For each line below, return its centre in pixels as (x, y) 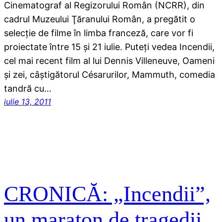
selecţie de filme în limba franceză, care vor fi (99, 33)
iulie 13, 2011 (28, 101)
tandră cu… (28, 88)
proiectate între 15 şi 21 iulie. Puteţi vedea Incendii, (109, 47)
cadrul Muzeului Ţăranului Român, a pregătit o (100, 19)
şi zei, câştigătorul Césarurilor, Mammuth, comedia (110, 74)
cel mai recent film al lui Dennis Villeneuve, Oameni (109, 60)
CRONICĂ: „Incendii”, (107, 194)
